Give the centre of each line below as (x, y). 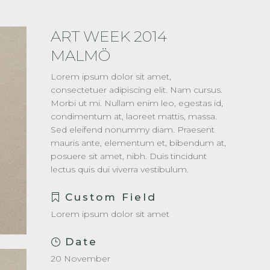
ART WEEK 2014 (109, 36)
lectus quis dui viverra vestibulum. (120, 169)
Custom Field (111, 197)
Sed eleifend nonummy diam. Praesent (133, 130)
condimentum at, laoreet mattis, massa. (134, 116)
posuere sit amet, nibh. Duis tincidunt (129, 156)
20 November (81, 259)
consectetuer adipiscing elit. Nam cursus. (137, 90)
